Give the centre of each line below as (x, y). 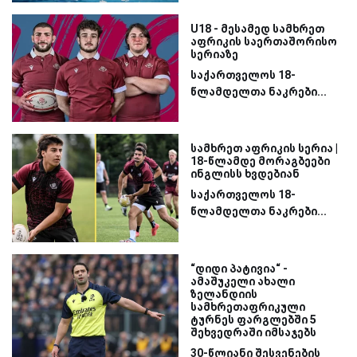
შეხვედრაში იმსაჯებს (253, 332)
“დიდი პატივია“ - (239, 268)
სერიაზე (214, 54)
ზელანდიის (224, 294)
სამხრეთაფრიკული (248, 306)
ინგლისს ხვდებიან (245, 174)
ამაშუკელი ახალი (243, 281)
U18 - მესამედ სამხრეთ (257, 28)
